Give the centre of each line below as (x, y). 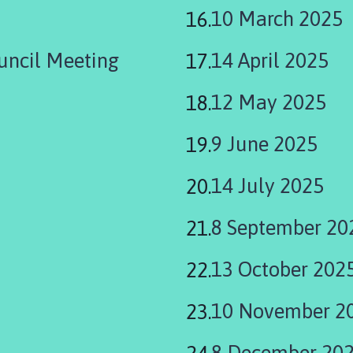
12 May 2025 (269, 102)
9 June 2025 (264, 144)
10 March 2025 (277, 19)
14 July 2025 (268, 186)
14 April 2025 (270, 60)
